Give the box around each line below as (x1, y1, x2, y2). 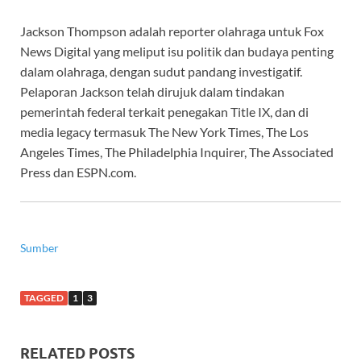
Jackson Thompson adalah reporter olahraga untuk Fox (20, 23, 324, 39)
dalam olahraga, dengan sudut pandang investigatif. (20, 63, 302, 79)
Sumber (20, 240, 59, 255)
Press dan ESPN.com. (20, 164, 136, 180)
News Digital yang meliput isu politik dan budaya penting (20, 43, 334, 59)
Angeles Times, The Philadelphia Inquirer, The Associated (20, 143, 334, 160)
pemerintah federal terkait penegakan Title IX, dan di (20, 103, 309, 119)
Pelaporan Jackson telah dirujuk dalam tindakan (20, 83, 284, 99)
